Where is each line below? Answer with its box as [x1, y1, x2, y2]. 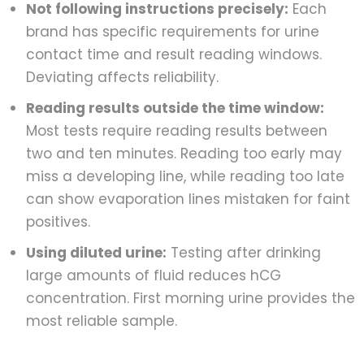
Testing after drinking [167, 242, 321, 262]
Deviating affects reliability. [26, 67, 219, 87]
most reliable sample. [26, 310, 177, 331]
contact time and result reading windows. [26, 44, 322, 64]
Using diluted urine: [26, 242, 167, 262]
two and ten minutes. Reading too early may [26, 143, 342, 163]
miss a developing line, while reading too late [26, 166, 344, 186]
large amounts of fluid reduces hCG [26, 265, 281, 285]
